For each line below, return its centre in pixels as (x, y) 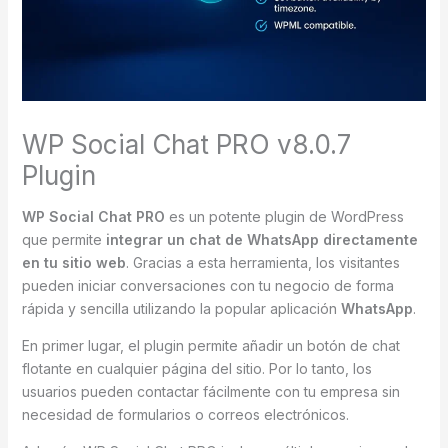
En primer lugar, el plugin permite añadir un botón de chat (210, 345)
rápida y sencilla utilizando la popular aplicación (181, 308)
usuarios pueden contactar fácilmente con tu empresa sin (210, 391)
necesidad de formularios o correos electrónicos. (185, 414)
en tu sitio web (73, 262)
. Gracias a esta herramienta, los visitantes (262, 262)
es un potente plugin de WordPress (284, 216)
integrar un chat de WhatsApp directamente (261, 239)
